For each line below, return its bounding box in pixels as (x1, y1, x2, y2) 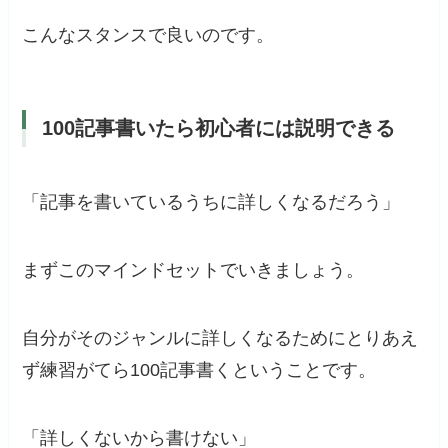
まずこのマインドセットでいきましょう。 (22, 260, 365, 280)
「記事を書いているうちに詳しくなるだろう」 (22, 192, 401, 213)
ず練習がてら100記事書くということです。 (22, 359, 377, 380)
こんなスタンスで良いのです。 (22, 24, 275, 45)
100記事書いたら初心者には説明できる (42, 116, 396, 139)
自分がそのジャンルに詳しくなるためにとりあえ (22, 327, 419, 348)
